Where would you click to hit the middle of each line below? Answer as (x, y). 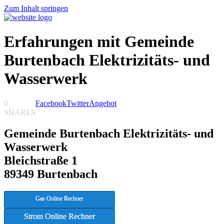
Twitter (78, 103)
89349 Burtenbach (51, 174)
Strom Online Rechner (59, 216)
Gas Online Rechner (59, 198)
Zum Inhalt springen (36, 8)
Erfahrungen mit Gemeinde (99, 42)
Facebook (51, 103)
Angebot (103, 103)
